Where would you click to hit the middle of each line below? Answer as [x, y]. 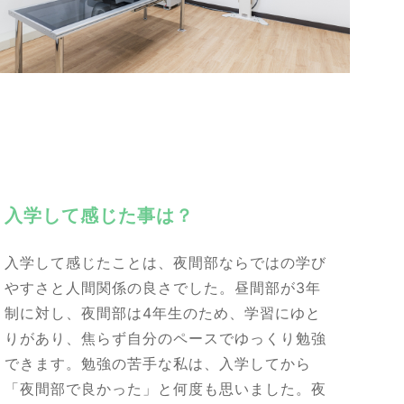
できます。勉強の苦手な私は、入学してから [158, 364]
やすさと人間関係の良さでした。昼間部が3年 [163, 288]
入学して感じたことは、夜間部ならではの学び [165, 263]
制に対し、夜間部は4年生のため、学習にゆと [163, 313]
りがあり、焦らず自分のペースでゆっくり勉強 [165, 339]
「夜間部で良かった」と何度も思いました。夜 [165, 389]
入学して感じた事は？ [100, 216]
